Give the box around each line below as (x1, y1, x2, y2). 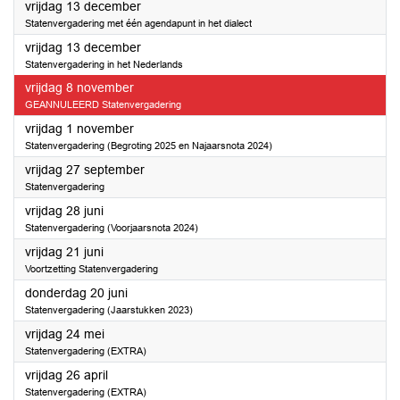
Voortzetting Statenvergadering (25, 263, 158, 274)
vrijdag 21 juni (25, 245, 104, 259)
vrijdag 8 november (25, 80, 134, 95)
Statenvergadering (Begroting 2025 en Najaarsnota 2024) (25, 140, 272, 151)
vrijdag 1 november (25, 121, 134, 136)
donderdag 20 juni (25, 286, 128, 300)
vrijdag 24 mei (25, 327, 104, 341)
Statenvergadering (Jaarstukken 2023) (25, 304, 193, 315)
